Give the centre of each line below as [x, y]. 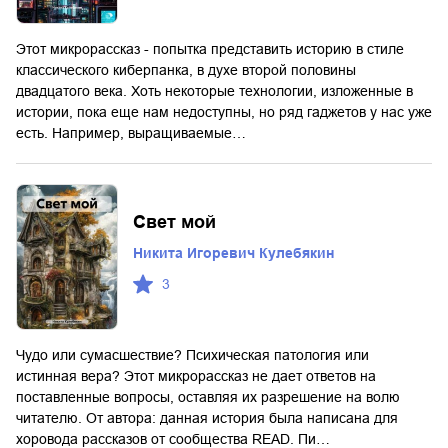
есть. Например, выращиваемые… [131, 133]
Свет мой [174, 222]
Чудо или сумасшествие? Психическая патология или [192, 354]
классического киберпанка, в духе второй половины [186, 70]
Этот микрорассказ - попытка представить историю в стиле [210, 49]
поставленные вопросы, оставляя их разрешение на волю [208, 396]
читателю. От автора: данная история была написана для [207, 417]
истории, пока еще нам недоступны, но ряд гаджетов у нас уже [224, 112]
